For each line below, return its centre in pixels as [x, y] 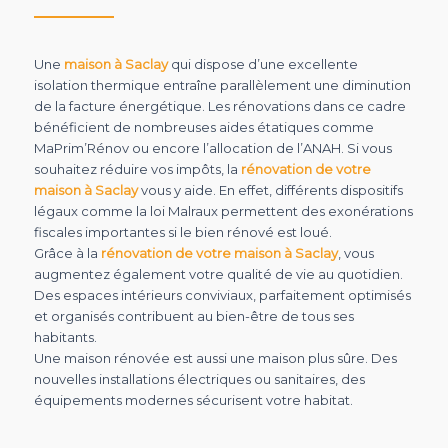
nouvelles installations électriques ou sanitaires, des [199, 379]
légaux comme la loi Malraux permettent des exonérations [223, 211]
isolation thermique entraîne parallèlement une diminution [222, 85]
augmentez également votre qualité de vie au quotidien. [218, 274]
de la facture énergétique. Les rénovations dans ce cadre [219, 106]
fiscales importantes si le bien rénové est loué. [182, 232]
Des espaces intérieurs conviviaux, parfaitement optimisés [222, 295]
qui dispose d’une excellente [262, 64]
